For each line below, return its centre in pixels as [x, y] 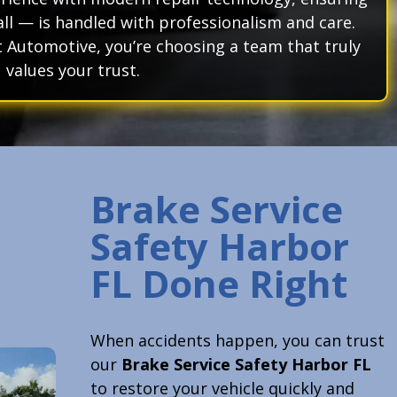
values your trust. [73, 70]
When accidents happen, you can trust [237, 341]
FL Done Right [218, 284]
